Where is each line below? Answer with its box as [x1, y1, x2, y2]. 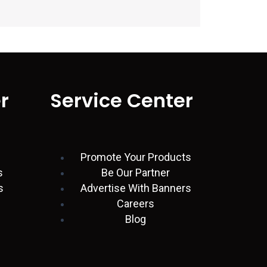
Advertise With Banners [80, 182, 191, 195]
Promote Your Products [80, 151, 191, 164]
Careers [117, 197, 154, 210]
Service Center [49, 86, 193, 114]
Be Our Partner [101, 166, 170, 179]
